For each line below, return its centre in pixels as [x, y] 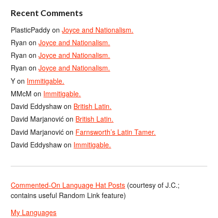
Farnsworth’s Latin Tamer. [116, 132]
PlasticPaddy [31, 29]
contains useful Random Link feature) [69, 195]
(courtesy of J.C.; [153, 185]
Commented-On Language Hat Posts [68, 185]
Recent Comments [47, 13]
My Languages [34, 212]
